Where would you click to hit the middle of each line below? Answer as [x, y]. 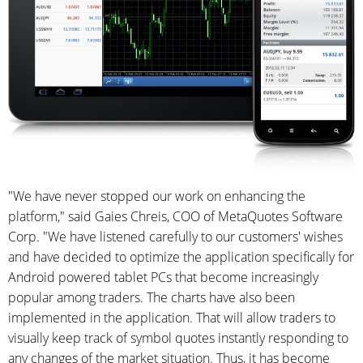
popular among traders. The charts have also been [152, 298]
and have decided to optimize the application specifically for [181, 257]
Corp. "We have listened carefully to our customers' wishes [175, 237]
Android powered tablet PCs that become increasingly [163, 278]
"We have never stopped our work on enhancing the [157, 196]
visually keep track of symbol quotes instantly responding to [178, 338]
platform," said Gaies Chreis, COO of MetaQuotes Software [175, 217]
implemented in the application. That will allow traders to [172, 318]
